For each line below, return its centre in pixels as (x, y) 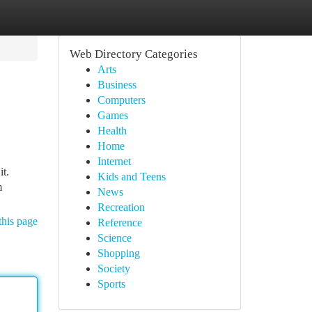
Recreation (121, 207)
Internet (114, 161)
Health (112, 131)
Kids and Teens (131, 177)
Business (117, 85)
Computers (121, 100)
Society (114, 268)
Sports (111, 284)
